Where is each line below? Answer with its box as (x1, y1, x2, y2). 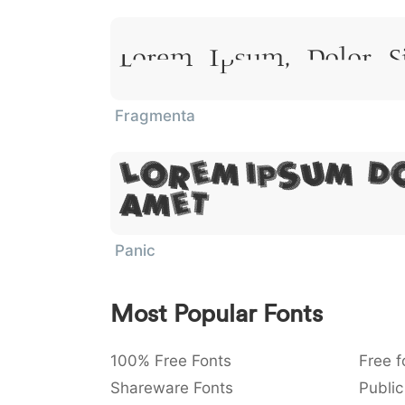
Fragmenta (115, 107, 195, 125)
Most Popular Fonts (110, 298, 323, 328)
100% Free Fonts (110, 352, 231, 370)
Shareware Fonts (110, 379, 233, 397)
